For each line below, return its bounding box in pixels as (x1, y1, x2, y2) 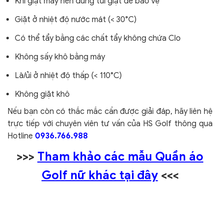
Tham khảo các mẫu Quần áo (37, 149, 203, 165)
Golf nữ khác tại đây (41, 168, 158, 183)
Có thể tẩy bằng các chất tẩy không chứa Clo (15, 33, 181, 44)
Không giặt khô (15, 89, 70, 100)
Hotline (7, 131, 35, 141)
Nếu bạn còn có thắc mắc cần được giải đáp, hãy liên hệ (7, 107, 213, 117)
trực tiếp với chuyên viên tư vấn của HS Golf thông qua (7, 119, 213, 129)
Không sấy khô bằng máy (15, 52, 105, 62)
